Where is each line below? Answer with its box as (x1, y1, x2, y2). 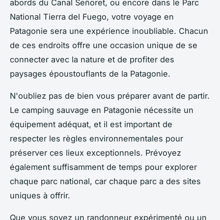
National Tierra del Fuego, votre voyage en (10, 12, 174, 22)
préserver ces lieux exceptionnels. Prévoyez (10, 148, 181, 158)
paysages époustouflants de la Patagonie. (10, 69, 170, 79)
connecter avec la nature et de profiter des (10, 55, 174, 65)
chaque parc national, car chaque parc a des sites (10, 176, 201, 187)
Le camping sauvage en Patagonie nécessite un (10, 105, 193, 115)
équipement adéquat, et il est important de (10, 119, 172, 130)
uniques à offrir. (10, 191, 70, 201)
